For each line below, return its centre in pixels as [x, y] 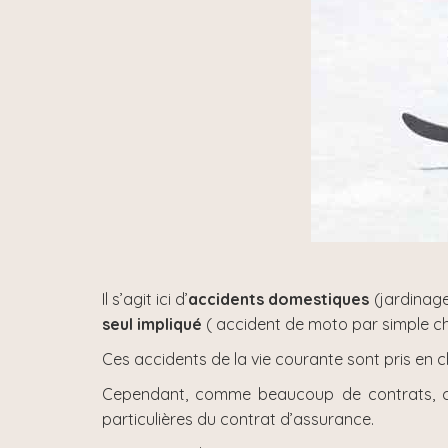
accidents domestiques [279, 299]
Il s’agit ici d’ [145, 299]
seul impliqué [152, 324]
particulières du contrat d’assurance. [238, 419]
